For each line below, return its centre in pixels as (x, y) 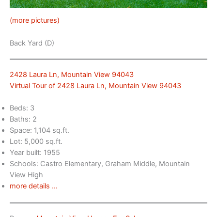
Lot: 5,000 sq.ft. (36, 141)
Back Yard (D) (32, 43)
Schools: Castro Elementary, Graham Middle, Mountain (100, 163)
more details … (34, 186)
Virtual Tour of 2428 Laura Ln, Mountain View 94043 (95, 85)
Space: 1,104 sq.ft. (39, 130)
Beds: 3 (22, 108)
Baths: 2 (23, 119)
